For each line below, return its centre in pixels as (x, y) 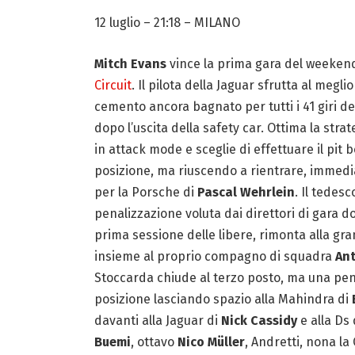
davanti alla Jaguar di (157, 321)
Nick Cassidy (259, 321)
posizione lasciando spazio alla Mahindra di (223, 300)
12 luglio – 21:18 (139, 23)
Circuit (113, 86)
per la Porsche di (145, 193)
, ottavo (154, 342)
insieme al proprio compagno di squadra (214, 257)
